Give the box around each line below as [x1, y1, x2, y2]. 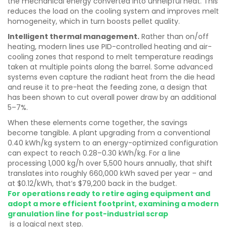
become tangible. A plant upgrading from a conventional [8, 128, 210, 138]
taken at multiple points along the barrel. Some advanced [8, 62, 213, 72]
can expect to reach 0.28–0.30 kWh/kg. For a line [8, 148, 180, 158]
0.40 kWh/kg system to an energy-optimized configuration [8, 138, 218, 148]
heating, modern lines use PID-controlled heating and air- [8, 42, 212, 52]
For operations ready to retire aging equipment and [8, 188, 210, 199]
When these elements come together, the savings [8, 118, 187, 128]
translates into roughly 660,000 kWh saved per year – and [8, 168, 212, 178]
